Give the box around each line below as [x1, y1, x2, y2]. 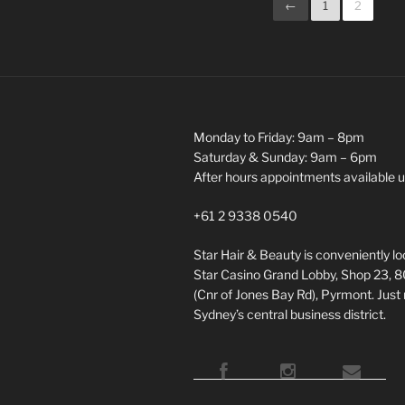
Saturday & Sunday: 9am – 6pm [193, 149, 377, 165]
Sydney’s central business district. [193, 306, 386, 323]
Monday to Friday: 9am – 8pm [193, 129, 364, 146]
